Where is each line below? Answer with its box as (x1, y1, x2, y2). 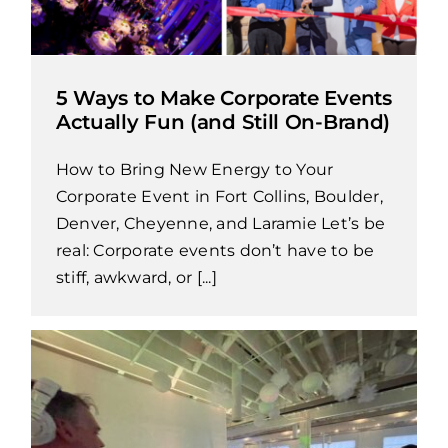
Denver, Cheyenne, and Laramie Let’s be (55, 213, 386, 233)
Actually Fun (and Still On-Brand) (55, 109, 391, 134)
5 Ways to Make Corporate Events (55, 85, 392, 110)
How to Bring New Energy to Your (55, 159, 334, 179)
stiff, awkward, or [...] (55, 267, 217, 287)
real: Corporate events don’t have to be (55, 240, 375, 260)
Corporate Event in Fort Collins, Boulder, (55, 186, 383, 206)
